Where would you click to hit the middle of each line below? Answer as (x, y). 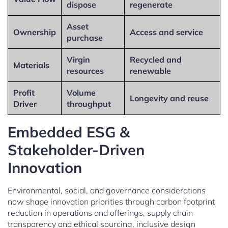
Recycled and (156, 59)
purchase (85, 37)
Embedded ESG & (69, 132)
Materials (31, 65)
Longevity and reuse (169, 98)
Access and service (166, 32)
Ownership (35, 32)
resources (85, 70)
